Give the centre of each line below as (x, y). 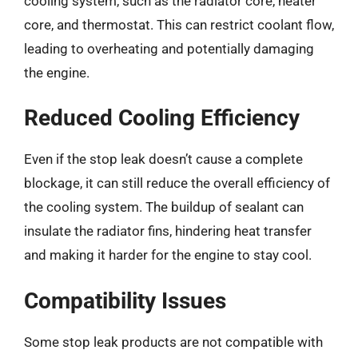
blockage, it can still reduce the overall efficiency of (177, 183)
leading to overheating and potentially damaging (169, 48)
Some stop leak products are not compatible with (173, 342)
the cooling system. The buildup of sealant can (164, 207)
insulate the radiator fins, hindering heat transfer (168, 231)
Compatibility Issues (125, 300)
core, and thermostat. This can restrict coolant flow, (179, 24)
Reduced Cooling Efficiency (162, 118)
